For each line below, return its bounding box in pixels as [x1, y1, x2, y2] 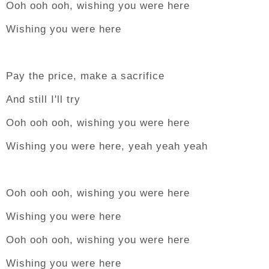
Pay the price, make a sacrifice [6, 70, 165, 82]
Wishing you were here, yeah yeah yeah [6, 141, 208, 152]
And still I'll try [6, 94, 80, 105]
